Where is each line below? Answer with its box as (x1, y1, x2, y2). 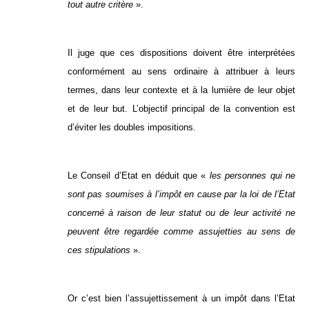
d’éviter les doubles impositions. (68, 122, 196, 133)
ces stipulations (68, 245, 130, 256)
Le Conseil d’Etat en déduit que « (68, 170, 210, 181)
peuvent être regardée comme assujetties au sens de (68, 226, 295, 237)
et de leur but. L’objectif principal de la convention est (68, 103, 295, 114)
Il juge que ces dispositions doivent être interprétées (68, 48, 295, 59)
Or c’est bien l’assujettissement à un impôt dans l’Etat (68, 293, 295, 304)
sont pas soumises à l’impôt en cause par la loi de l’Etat (68, 189, 295, 200)
